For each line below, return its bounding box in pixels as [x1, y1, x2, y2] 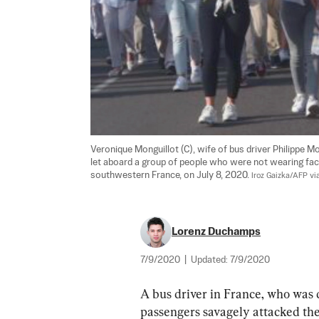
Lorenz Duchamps [172, 226, 261, 237]
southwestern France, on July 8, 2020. [90, 170, 251, 180]
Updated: [191, 255, 230, 265]
